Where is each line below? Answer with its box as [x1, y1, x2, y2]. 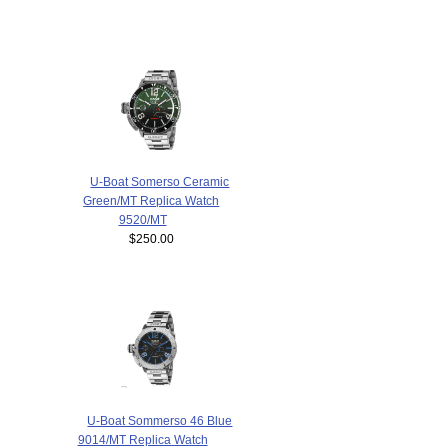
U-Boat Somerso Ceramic [90, 175, 230, 189]
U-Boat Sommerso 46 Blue [87, 413, 233, 427]
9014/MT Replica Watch [77, 432, 208, 446]
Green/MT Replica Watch [83, 194, 220, 208]
